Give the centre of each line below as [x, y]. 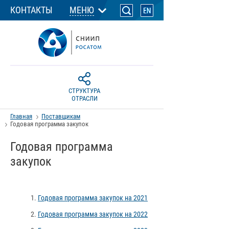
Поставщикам [61, 116]
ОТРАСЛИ [84, 98]
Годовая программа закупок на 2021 [93, 198]
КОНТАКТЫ [31, 10]
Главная [21, 116]
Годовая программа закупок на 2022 [93, 214]
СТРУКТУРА [84, 91]
